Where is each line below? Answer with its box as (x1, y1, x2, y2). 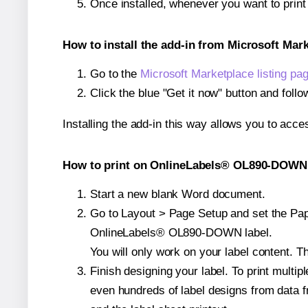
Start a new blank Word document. (90, 187, 265, 201)
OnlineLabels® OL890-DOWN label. (90, 225, 272, 239)
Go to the (90, 67, 141, 80)
